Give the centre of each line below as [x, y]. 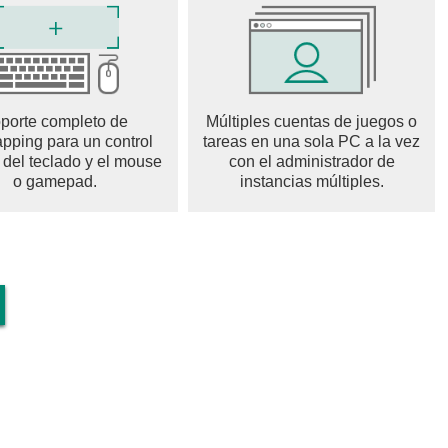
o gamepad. [54, 181]
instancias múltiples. [311, 181]
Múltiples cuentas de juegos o [311, 121]
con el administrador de [311, 161]
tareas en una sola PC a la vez [311, 141]
